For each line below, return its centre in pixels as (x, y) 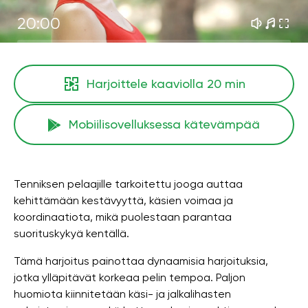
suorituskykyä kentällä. (71, 233)
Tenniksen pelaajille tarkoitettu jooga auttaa (128, 184)
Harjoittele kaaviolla (146, 84)
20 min (226, 84)
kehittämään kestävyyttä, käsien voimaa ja (123, 200)
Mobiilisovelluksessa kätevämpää (164, 124)
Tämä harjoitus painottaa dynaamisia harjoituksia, (141, 261)
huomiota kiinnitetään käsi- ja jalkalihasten (122, 294)
